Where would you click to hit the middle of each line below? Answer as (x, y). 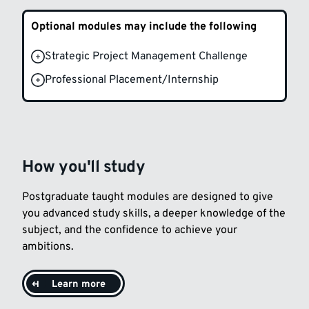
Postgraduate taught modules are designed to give (148, 198)
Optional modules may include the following (144, 27)
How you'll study (84, 168)
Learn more (79, 285)
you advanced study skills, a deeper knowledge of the (154, 214)
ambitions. (48, 247)
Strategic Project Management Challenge (146, 57)
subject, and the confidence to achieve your (130, 231)
